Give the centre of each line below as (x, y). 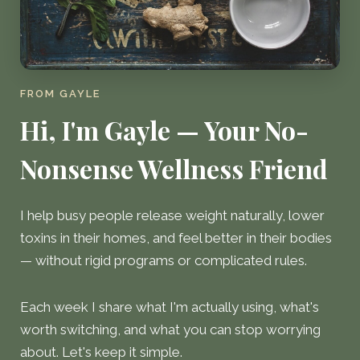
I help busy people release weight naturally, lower (172, 215)
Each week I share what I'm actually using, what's (170, 307)
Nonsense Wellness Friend (174, 168)
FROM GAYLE (60, 93)
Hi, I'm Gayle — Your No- (164, 129)
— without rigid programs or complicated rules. (164, 260)
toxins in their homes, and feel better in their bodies (176, 237)
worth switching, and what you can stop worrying (170, 329)
